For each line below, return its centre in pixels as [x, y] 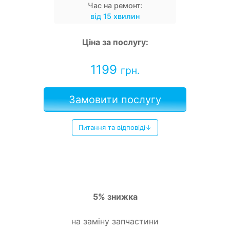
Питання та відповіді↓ [115, 127]
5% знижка [115, 196]
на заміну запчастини [115, 221]
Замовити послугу [115, 99]
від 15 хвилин [115, 16]
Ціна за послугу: [115, 42]
